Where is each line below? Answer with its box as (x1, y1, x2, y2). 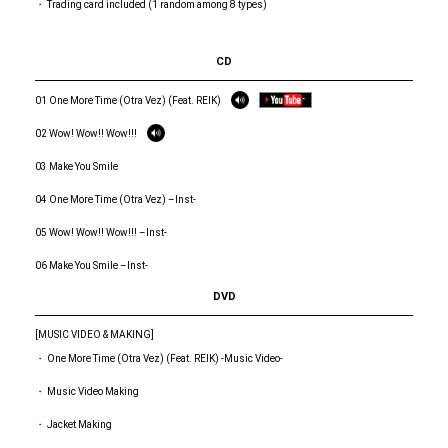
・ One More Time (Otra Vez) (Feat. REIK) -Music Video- (35, 352, 283, 364)
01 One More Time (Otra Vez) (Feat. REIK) (35, 94, 221, 106)
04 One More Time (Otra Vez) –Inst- (35, 193, 196, 205)
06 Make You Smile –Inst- (35, 259, 148, 271)
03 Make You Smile (35, 160, 118, 172)
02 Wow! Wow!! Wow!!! (35, 127, 137, 139)
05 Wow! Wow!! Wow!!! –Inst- (35, 226, 167, 238)
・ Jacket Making (35, 418, 112, 430)
